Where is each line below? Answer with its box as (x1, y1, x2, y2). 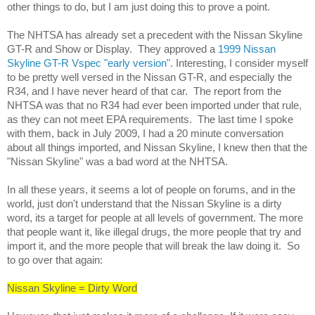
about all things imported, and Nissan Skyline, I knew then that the (7, 141, 307, 153)
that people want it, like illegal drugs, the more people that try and (7, 225, 301, 238)
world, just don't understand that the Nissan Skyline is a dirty (7, 197, 282, 210)
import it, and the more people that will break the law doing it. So (7, 239, 300, 252)
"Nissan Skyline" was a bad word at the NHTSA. (7, 155, 228, 167)
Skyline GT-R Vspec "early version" (7, 56, 170, 69)
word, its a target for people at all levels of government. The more (7, 211, 303, 224)
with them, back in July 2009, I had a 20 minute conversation (7, 127, 283, 139)
